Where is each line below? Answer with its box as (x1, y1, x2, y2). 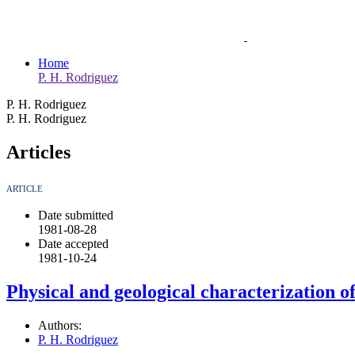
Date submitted (38, 208, 113, 222)
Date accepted (38, 236, 109, 250)
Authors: (38, 318, 82, 332)
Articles (6, 141, 71, 162)
